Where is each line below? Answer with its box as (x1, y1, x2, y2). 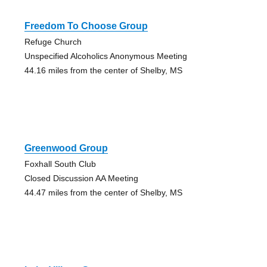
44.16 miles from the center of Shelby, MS (24, 65, 182, 75)
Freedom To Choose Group (24, 20, 148, 31)
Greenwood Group (24, 142, 108, 153)
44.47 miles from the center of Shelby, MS (24, 187, 182, 197)
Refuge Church (24, 36, 82, 46)
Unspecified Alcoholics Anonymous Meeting (24, 51, 187, 61)
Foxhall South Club (24, 159, 96, 169)
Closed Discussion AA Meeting (24, 173, 138, 183)
